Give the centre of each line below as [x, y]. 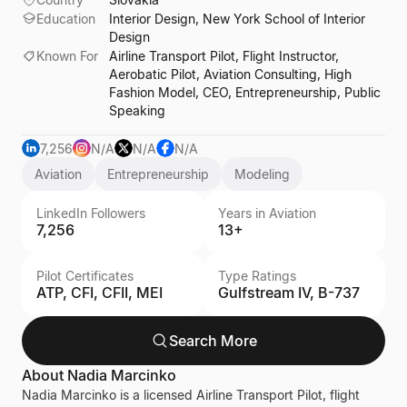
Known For [67, 56]
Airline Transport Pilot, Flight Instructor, [224, 56]
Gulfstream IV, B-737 [289, 293]
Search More [213, 341]
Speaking [137, 110]
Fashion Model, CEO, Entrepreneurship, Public [245, 92]
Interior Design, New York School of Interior [237, 19]
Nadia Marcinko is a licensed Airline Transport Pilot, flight [191, 395]
